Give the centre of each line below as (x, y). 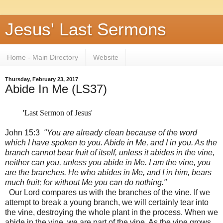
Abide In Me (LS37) (56, 89)
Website (106, 57)
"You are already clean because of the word (120, 132)
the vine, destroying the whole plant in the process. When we (111, 212)
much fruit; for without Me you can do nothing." (86, 182)
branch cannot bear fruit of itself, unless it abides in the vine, (110, 152)
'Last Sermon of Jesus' (49, 112)
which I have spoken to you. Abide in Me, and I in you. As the (111, 142)
